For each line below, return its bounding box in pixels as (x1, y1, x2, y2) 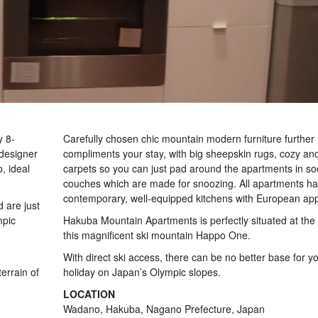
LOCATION (63, 287, 115, 301)
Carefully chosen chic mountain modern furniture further (63, 131, 314, 146)
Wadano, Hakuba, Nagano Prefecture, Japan (63, 302, 265, 316)
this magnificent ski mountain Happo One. (63, 228, 251, 242)
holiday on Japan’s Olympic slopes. (63, 265, 221, 279)
